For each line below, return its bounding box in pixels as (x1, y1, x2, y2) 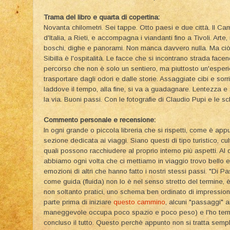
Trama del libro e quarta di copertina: (44, 13, 162, 22)
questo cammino (113, 198, 165, 206)
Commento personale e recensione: (44, 116, 156, 124)
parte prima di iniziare (44, 198, 113, 206)
